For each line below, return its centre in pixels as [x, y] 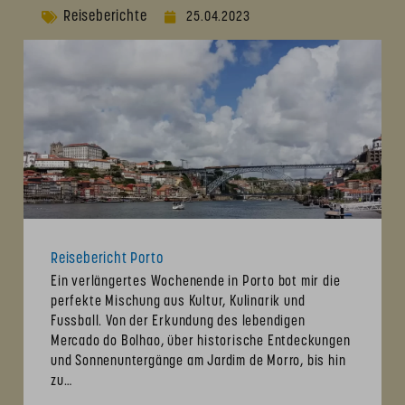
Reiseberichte [105, 16]
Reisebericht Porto [107, 259]
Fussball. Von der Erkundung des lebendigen [178, 321]
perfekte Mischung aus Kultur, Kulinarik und [178, 301]
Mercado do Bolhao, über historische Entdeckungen [201, 341]
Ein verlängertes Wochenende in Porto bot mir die [196, 282]
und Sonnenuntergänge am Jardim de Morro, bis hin [198, 361]
